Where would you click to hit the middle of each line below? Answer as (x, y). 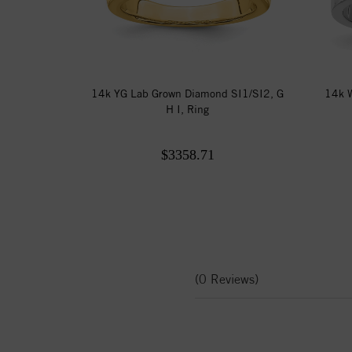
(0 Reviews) (227, 279)
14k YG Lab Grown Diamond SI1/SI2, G (188, 93)
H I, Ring (188, 109)
